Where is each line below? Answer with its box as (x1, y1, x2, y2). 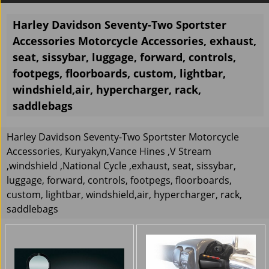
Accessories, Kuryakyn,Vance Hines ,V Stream (7, 145, 211, 159)
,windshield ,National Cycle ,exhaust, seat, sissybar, (7, 159, 236, 173)
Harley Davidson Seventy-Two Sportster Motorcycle (7, 130, 239, 144)
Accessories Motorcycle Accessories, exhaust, (13, 33, 256, 48)
